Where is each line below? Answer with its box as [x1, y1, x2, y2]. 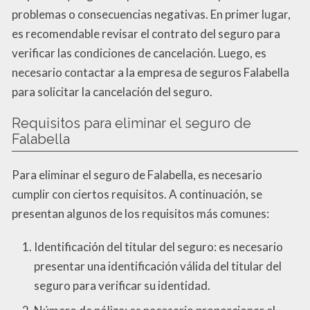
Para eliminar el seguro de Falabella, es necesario [12, 167, 262, 182]
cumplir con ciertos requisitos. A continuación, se [12, 186, 262, 201]
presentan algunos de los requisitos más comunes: [12, 206, 269, 221]
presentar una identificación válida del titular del [34, 258, 282, 273]
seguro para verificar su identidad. [34, 277, 210, 293]
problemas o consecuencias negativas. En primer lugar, [12, 6, 291, 21]
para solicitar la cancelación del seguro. [12, 84, 212, 99]
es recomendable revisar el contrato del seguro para [12, 26, 280, 41]
